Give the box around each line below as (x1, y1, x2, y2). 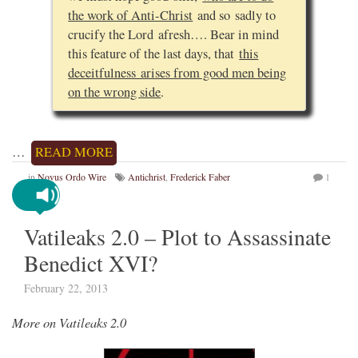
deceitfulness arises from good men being (68, 64, 287, 82)
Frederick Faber (170, 169, 230, 183)
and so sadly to (193, 6, 276, 24)
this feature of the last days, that (68, 45, 240, 62)
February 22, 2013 (24, 280, 108, 296)
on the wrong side (68, 83, 161, 101)
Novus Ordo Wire (38, 169, 106, 183)
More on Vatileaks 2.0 (12, 312, 126, 331)
